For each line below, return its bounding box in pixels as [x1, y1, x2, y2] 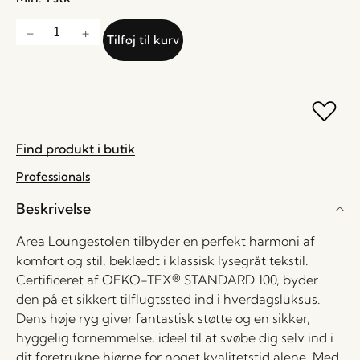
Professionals [16, 169, 90, 184]
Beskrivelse [16, 199, 91, 218]
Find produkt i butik [16, 141, 135, 157]
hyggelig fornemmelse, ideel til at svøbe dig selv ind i [16, 329, 333, 346]
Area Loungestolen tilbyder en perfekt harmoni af [16, 233, 315, 249]
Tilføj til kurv [107, 32, 179, 47]
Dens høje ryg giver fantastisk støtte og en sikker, [16, 310, 310, 326]
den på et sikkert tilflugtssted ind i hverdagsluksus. [16, 291, 321, 307]
